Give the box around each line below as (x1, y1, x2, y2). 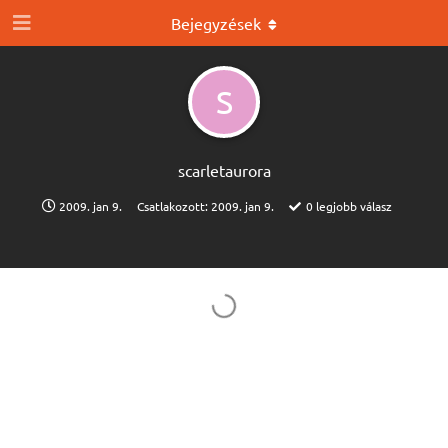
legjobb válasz (312, 198, 392, 214)
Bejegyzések (171, 13, 261, 33)
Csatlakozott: (136, 198, 211, 214)
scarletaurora (177, 160, 271, 180)
